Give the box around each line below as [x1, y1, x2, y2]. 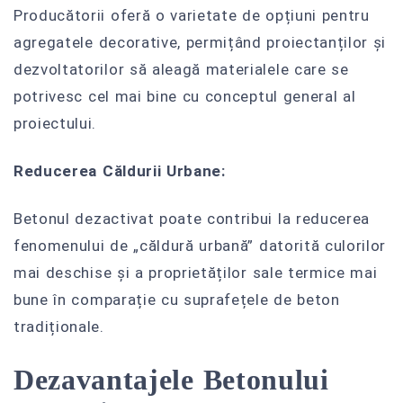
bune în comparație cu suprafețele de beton [13, 290, 340, 309]
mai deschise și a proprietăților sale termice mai [13, 263, 378, 282]
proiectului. [13, 114, 97, 133]
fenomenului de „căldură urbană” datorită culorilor [13, 236, 387, 255]
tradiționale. [13, 317, 104, 336]
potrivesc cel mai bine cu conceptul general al [13, 87, 356, 106]
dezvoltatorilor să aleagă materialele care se [13, 60, 349, 79]
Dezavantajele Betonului [13, 363, 329, 396]
